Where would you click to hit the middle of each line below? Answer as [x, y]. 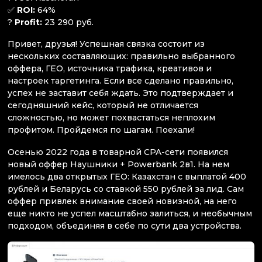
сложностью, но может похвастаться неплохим [111, 118]
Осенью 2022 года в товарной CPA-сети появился [118, 152]
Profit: [28, 23]
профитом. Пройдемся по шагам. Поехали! [101, 130]
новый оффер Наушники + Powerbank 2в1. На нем [118, 164]
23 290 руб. [68, 23]
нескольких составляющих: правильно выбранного [121, 56]
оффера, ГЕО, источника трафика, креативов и [110, 69]
